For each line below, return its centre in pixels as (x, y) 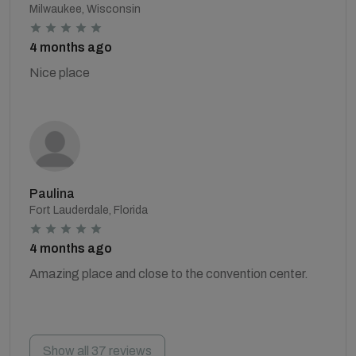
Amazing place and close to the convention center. (169, 273)
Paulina (52, 193)
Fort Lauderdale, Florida (89, 210)
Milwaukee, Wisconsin (85, 9)
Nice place (60, 72)
